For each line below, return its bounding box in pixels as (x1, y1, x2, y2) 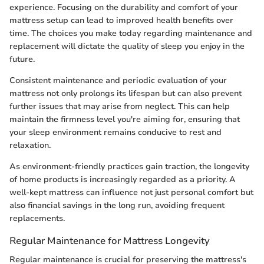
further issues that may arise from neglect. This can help (9, 101, 230, 113)
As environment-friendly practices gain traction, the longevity (9, 161, 249, 173)
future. (9, 54, 35, 65)
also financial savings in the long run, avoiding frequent (9, 200, 225, 212)
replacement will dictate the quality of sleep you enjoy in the (9, 41, 245, 52)
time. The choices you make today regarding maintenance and (9, 28, 252, 39)
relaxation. (9, 140, 51, 151)
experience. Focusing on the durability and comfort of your (9, 2, 238, 14)
